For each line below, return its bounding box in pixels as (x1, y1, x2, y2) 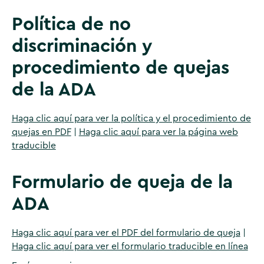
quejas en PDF (11, 127, 71, 137)
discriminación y (11, 37, 153, 55)
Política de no (11, 15, 131, 34)
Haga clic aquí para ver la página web (78, 127, 238, 137)
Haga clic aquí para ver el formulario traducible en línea (11, 242, 248, 252)
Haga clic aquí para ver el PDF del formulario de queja (11, 228, 240, 238)
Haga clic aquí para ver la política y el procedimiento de (11, 114, 251, 124)
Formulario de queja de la (11, 173, 233, 192)
